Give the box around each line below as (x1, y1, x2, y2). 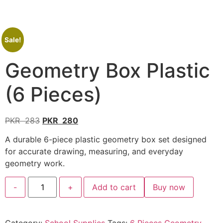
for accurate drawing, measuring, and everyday (5, 146, 183, 157)
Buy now (153, 182, 186, 192)
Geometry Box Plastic (5, 58, 210, 83)
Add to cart (92, 182, 136, 192)
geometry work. (5, 158, 65, 169)
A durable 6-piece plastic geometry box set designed (5, 134, 207, 145)
